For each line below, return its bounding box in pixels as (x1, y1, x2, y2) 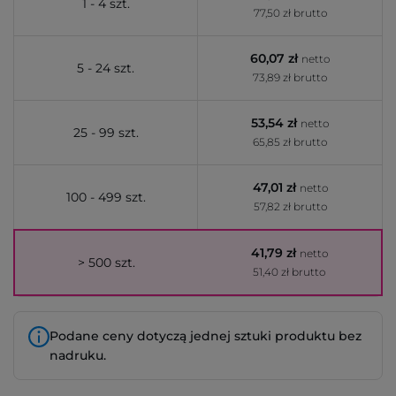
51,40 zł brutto (253, 265, 325, 278)
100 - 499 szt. (65, 189, 146, 205)
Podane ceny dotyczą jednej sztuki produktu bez (49, 328, 362, 344)
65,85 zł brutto (253, 135, 327, 148)
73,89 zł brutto (253, 71, 327, 84)
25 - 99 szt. (72, 125, 139, 141)
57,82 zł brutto (253, 200, 327, 213)
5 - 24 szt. (77, 60, 134, 76)
